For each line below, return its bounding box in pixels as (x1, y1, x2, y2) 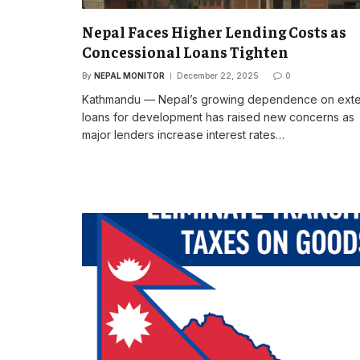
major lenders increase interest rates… (82, 128, 284, 142)
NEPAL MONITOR (94, 71, 165, 81)
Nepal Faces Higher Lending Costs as (82, 22, 346, 42)
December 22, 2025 (177, 71, 259, 81)
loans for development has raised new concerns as (82, 110, 354, 125)
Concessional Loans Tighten (82, 42, 288, 62)
